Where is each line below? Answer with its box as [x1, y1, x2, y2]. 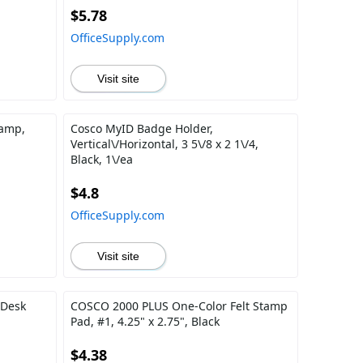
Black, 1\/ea [70, 152, 133, 167]
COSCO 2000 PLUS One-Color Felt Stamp [70, 298, 288, 314]
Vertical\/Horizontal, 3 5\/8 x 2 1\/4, [70, 136, 258, 152]
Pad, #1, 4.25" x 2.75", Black [70, 314, 220, 329]
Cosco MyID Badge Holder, [70, 121, 213, 136]
